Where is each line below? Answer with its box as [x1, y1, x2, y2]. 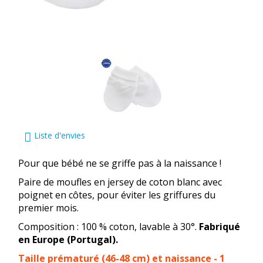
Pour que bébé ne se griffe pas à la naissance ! [18, 157, 221, 170]
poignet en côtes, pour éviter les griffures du [18, 188, 215, 201]
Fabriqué [199, 220, 240, 233]
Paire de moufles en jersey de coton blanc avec [18, 176, 222, 188]
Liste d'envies [32, 130, 85, 141]
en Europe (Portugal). [18, 233, 118, 246]
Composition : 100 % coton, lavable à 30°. [18, 220, 199, 233]
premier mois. [18, 201, 79, 214]
